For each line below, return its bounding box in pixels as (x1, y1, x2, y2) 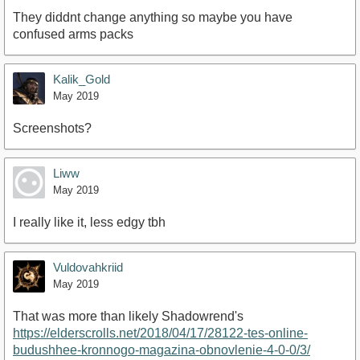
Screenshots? (13, 121, 92, 136)
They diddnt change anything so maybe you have (13, 10, 292, 25)
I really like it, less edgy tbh (13, 215, 166, 230)
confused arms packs (13, 27, 133, 42)
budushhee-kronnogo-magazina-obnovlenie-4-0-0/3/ (13, 343, 310, 358)
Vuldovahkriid (53, 260, 123, 275)
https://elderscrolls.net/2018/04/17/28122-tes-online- (13, 326, 308, 341)
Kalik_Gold (53, 72, 110, 87)
